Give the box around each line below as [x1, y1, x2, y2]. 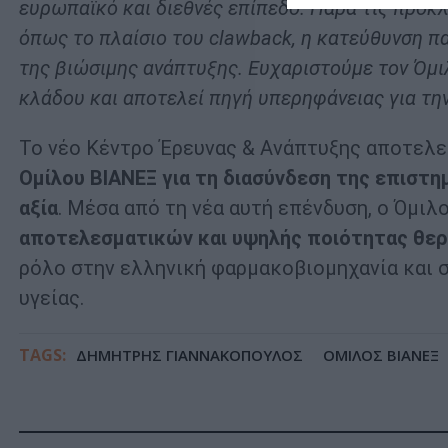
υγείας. [19, 286, 84, 311]
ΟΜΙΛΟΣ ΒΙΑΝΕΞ [323, 345, 439, 366]
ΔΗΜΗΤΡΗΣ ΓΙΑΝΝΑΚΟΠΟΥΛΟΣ [76, 345, 303, 366]
